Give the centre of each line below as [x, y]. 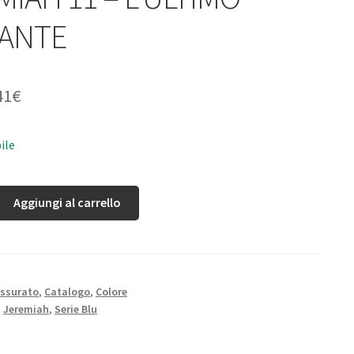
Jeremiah [26, 309]
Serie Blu [76, 309]
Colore [111, 292]
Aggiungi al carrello [68, 203]
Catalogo [67, 292]
